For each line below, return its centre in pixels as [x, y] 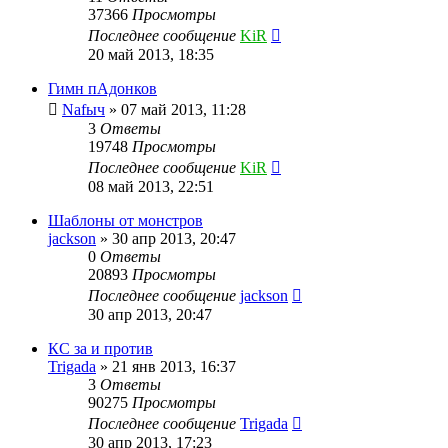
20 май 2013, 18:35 [151, 54]
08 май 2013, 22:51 [151, 186]
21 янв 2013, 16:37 [174, 366]
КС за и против [100, 348]
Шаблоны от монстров [125, 220]
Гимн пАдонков [102, 88]
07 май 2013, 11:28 [183, 109]
